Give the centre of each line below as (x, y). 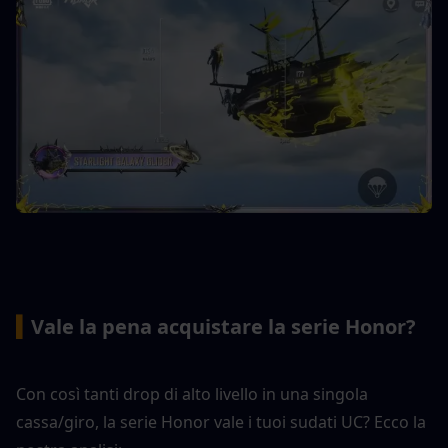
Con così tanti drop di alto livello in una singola (192, 393)
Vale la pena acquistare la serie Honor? (223, 326)
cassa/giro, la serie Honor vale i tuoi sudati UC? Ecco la (221, 421)
